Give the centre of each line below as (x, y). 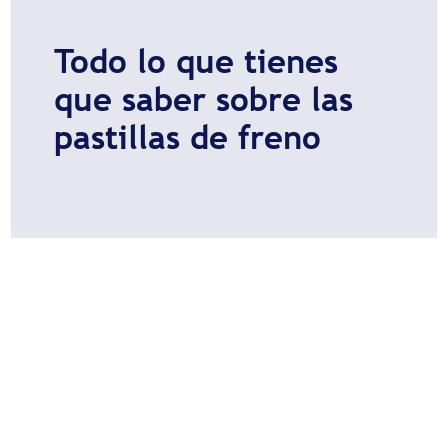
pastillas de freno (187, 137)
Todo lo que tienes (195, 61)
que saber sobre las (203, 99)
